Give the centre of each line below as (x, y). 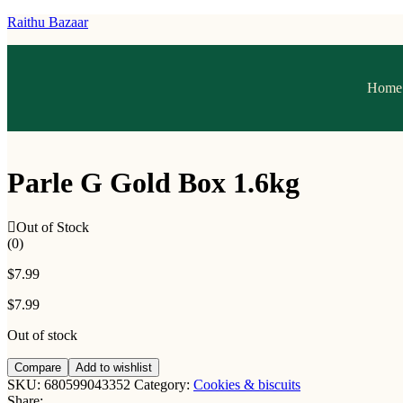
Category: (164, 384)
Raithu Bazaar (48, 22)
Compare (38, 367)
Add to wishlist (114, 367)
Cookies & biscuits (247, 384)
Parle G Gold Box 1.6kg (153, 183)
